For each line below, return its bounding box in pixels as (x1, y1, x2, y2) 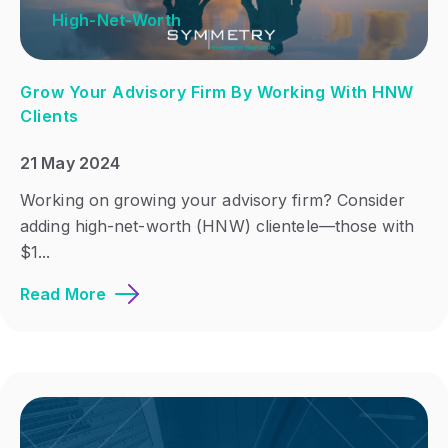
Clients (20, 105, 79, 126)
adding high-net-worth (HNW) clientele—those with (20, 216, 414, 237)
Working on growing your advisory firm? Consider (20, 190, 405, 211)
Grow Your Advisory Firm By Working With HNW (20, 81, 414, 102)
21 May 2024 (20, 153, 121, 174)
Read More (20, 284, 106, 305)
